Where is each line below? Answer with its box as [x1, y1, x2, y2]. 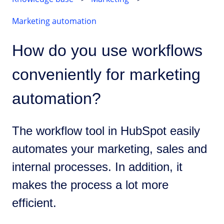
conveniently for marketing [12, 65, 200, 84]
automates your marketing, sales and [12, 141, 207, 155]
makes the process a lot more [12, 177, 168, 191]
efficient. [12, 195, 56, 209]
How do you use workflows [12, 41, 202, 60]
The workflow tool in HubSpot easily [12, 123, 200, 137]
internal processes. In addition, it [12, 159, 182, 173]
